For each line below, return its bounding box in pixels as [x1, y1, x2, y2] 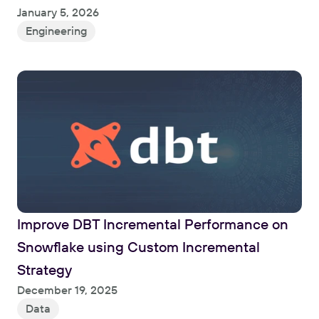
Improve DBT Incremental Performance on [17, 214, 288, 233]
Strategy [17, 260, 72, 278]
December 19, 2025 [17, 282, 117, 297]
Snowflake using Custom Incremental [17, 237, 260, 256]
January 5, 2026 [17, 4, 99, 19]
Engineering [26, 23, 87, 38]
